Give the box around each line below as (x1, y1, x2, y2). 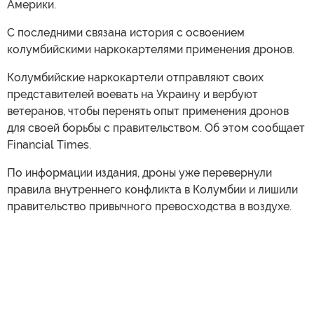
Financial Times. (7, 137, 91, 151)
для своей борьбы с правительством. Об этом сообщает (7, 121, 305, 135)
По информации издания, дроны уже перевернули (7, 165, 272, 179)
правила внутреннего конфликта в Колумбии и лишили (7, 182, 298, 196)
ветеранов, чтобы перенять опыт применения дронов (7, 104, 289, 118)
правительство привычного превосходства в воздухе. (7, 199, 292, 213)
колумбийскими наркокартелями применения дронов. (7, 42, 294, 56)
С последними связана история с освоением (7, 25, 245, 39)
